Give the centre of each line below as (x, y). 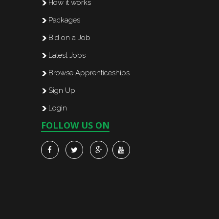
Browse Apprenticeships (89, 73)
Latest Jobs (67, 55)
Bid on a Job (69, 38)
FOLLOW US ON (75, 125)
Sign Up (62, 90)
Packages (64, 20)
